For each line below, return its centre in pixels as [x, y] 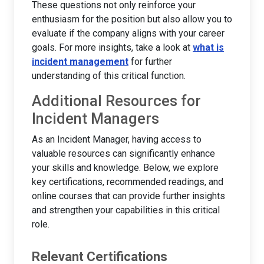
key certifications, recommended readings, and [128, 181]
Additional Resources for [116, 101]
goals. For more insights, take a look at [112, 47]
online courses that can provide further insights [128, 196]
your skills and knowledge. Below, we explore [125, 167]
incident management [80, 61]
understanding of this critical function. [109, 75]
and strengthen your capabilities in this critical [126, 210]
